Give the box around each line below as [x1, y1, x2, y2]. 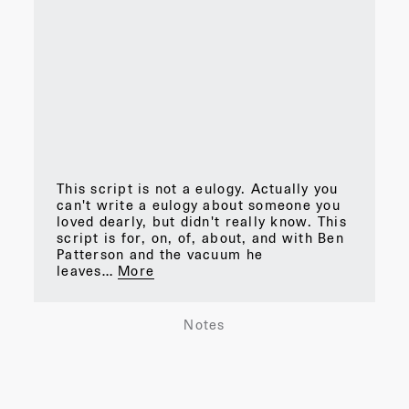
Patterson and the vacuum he [57, 245, 264, 263]
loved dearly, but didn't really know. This [57, 212, 347, 230]
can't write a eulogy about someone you [57, 195, 341, 214]
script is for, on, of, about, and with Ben [57, 228, 344, 246]
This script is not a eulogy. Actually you [57, 179, 339, 197]
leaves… [57, 261, 113, 279]
